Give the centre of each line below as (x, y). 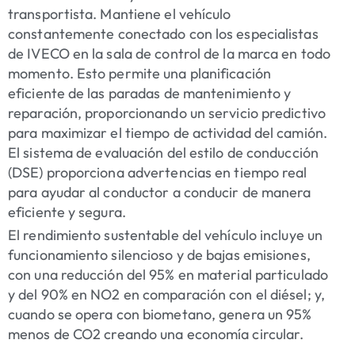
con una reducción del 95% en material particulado (168, 275)
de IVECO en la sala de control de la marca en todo (170, 54)
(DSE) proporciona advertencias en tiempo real (158, 173)
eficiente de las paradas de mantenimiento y (150, 94)
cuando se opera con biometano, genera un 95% (160, 315)
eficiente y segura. (67, 212)
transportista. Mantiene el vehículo (120, 14)
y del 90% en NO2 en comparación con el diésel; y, (166, 295)
